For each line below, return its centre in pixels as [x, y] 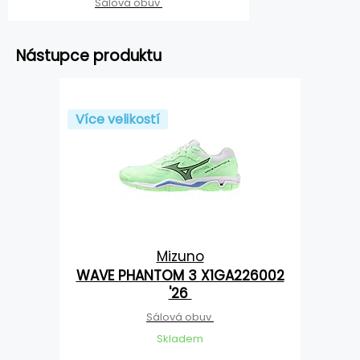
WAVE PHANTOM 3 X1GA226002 [180, 276]
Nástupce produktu [89, 56]
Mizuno [180, 257]
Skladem [180, 339]
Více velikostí [118, 120]
